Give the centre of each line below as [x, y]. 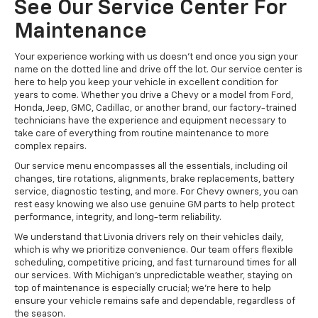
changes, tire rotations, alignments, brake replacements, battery [154, 180]
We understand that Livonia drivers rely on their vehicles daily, [149, 238]
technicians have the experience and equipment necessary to [150, 121]
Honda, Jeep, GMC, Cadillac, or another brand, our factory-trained [155, 109]
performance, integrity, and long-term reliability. [118, 218]
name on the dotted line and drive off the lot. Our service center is [158, 70]
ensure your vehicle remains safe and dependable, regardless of [155, 302]
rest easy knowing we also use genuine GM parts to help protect [154, 205]
